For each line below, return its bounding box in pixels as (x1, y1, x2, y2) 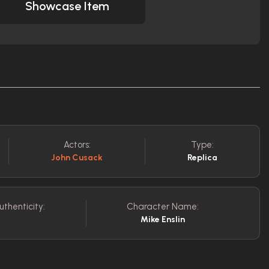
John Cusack (50, 153, 103, 163)
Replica (187, 153, 218, 163)
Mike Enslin (140, 214, 185, 225)
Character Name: (126, 201, 199, 212)
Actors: (63, 139, 91, 150)
